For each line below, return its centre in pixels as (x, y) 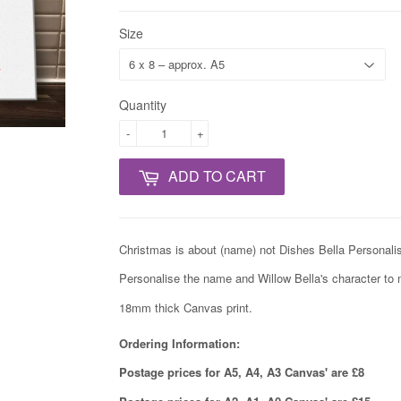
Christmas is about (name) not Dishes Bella (232, 249)
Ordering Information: (179, 343)
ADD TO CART (217, 176)
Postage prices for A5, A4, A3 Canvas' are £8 (242, 372)
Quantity (143, 105)
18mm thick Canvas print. (186, 307)
